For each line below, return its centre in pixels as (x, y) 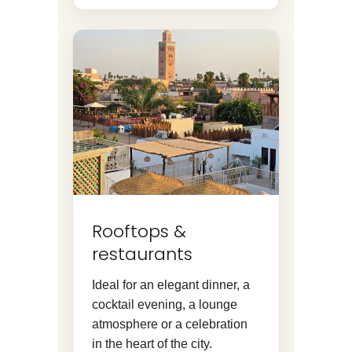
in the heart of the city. (152, 343)
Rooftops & (139, 231)
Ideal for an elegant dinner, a (171, 284)
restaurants (142, 254)
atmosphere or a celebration (170, 324)
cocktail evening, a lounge (165, 304)
